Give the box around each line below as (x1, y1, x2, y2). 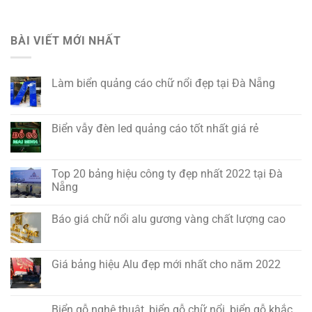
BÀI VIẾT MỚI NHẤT (10, 33, 121, 47)
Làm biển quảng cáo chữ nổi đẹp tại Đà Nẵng (52, 77, 275, 91)
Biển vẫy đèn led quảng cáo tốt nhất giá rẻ (52, 122, 258, 136)
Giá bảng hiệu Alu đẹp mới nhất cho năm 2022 (52, 258, 281, 272)
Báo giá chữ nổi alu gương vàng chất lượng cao (52, 212, 286, 226)
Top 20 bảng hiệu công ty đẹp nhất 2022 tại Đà (52, 167, 283, 181)
